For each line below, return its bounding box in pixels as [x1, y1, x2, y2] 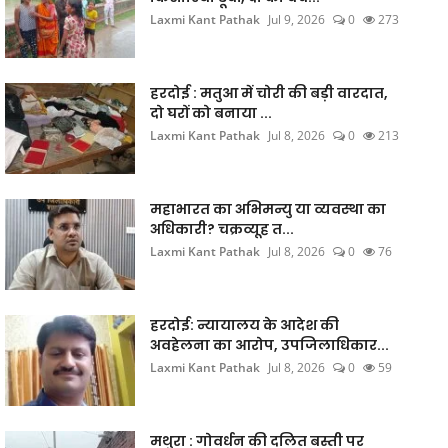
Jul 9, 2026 [267, 11, 325, 28]
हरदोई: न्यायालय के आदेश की [149, 315, 339, 335]
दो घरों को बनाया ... [149, 103, 272, 123]
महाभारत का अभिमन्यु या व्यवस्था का [149, 199, 386, 219]
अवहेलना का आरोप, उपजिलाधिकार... [149, 335, 389, 355]
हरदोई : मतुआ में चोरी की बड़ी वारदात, [149, 83, 388, 103]
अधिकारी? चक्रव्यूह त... [149, 219, 294, 239]
